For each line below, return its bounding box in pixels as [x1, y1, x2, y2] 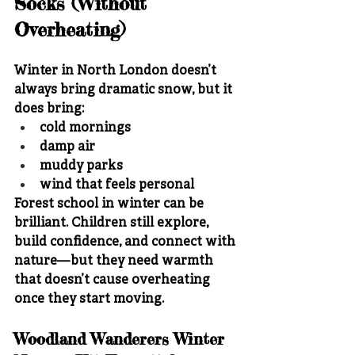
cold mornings [40, 120, 131, 137]
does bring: [14, 101, 84, 118]
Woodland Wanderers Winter [14, 329, 230, 349]
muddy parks [40, 158, 123, 175]
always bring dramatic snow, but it [14, 82, 235, 99]
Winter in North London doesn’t [14, 63, 219, 80]
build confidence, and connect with [14, 235, 239, 251]
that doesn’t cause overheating [14, 273, 213, 289]
